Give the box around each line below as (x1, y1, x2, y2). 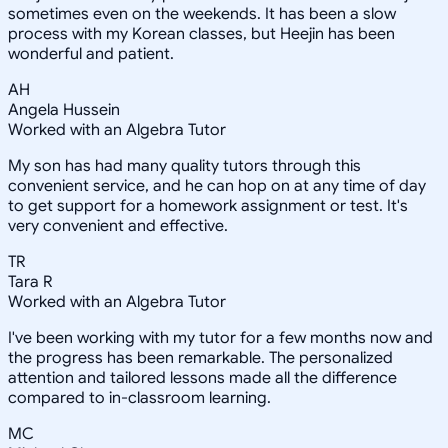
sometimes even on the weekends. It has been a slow (8, 4, 396, 25)
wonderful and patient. (8, 44, 174, 65)
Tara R (8, 272, 52, 293)
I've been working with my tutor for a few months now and (8, 328, 433, 349)
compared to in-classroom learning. (8, 388, 271, 409)
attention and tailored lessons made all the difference (8, 368, 397, 389)
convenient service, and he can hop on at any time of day (8, 176, 426, 197)
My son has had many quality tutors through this (8, 156, 361, 177)
